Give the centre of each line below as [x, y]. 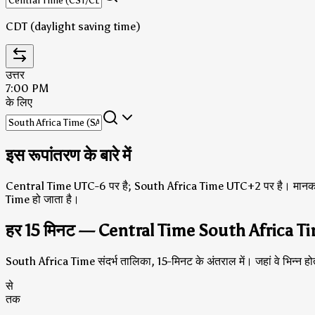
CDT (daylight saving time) [73, 26]
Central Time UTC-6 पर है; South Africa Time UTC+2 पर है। [148, 186]
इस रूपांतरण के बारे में [68, 155]
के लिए [19, 102]
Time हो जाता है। [43, 199]
